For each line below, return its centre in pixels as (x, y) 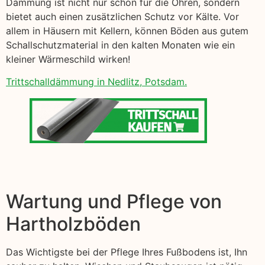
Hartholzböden (73, 224)
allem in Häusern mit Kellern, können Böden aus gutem (127, 30)
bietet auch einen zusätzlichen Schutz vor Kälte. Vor (122, 16)
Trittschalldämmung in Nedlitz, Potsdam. (96, 81)
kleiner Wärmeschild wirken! (68, 59)
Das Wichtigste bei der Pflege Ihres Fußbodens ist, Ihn (127, 252)
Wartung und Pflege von (114, 201)
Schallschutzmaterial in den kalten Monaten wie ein (120, 45)
